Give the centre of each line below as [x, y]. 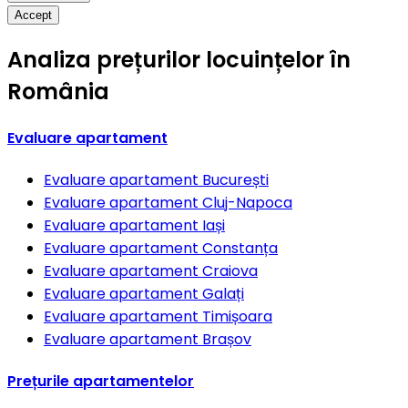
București [235, 180]
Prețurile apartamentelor [101, 382]
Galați [223, 294]
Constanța [240, 249]
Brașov [227, 340]
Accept [33, 15]
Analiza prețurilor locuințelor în [179, 59]
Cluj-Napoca [247, 203]
